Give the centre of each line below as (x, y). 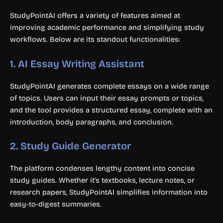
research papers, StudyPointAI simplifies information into (109, 192)
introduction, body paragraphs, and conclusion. (92, 122)
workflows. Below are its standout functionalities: (95, 40)
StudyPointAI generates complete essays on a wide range (110, 86)
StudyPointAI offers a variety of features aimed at (95, 16)
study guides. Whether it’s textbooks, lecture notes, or (102, 180)
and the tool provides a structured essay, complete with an (111, 110)
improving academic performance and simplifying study (107, 28)
